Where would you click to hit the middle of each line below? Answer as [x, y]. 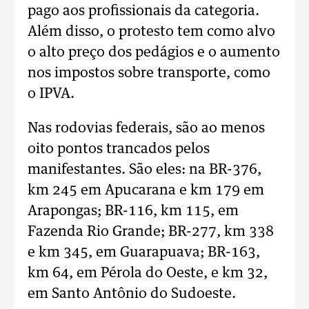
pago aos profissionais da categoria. [143, 11]
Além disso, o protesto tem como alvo [151, 32]
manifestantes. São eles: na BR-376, [144, 170]
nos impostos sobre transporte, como [149, 73]
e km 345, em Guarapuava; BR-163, [144, 252]
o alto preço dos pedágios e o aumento [154, 52]
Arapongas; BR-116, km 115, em [133, 211]
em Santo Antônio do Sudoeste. [132, 294]
